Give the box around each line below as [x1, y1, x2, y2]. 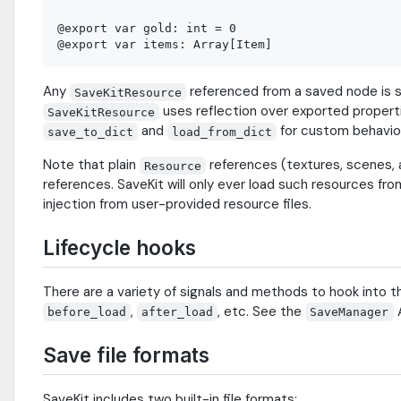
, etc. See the [218, 302, 306, 320]
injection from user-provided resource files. [43, 195, 311, 214]
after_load [141, 304, 214, 319]
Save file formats [43, 342, 209, 367]
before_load [47, 304, 127, 319]
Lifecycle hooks [43, 235, 196, 260]
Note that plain [43, 156, 140, 175]
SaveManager [310, 304, 389, 319]
